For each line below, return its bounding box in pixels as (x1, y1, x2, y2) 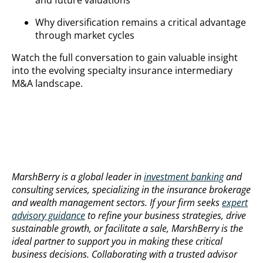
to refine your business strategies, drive (85, 209, 246, 222)
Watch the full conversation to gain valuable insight (12, 51, 238, 65)
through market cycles (35, 29, 134, 42)
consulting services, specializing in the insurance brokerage (12, 183, 251, 197)
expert (222, 196, 248, 210)
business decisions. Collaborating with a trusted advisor (12, 248, 237, 261)
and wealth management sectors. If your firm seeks (12, 196, 222, 210)
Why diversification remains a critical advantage (35, 16, 246, 29)
